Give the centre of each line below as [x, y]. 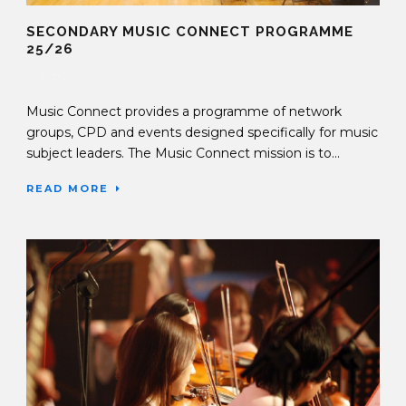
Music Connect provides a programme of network [184, 112]
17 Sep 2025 [57, 76]
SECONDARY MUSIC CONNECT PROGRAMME [190, 32]
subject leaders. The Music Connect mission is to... [183, 154]
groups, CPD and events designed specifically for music [202, 133]
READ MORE [68, 189]
